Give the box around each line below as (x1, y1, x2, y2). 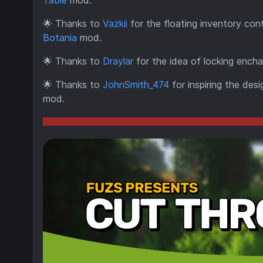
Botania (43, 32, 77, 43)
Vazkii (103, 18, 127, 29)
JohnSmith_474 (103, 79, 169, 90)
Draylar (103, 55, 133, 67)
